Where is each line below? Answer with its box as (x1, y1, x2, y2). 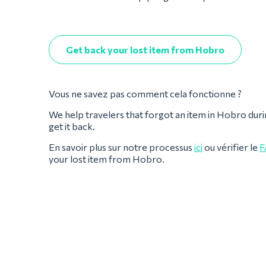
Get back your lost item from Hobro (66, 44, 224, 55)
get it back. (49, 121, 95, 132)
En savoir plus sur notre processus (49, 141, 194, 153)
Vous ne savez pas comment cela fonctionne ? (49, 88, 243, 99)
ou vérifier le (202, 141, 259, 153)
